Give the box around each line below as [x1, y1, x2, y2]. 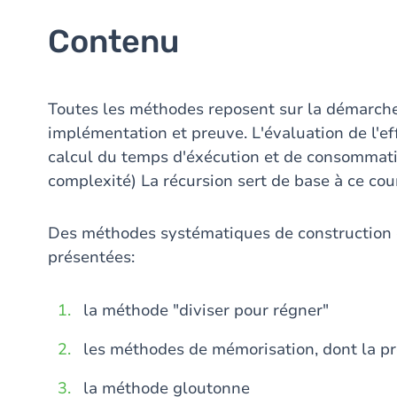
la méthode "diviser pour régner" [83, 300, 329, 321]
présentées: [48, 246, 135, 268]
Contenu [48, 22, 179, 60]
